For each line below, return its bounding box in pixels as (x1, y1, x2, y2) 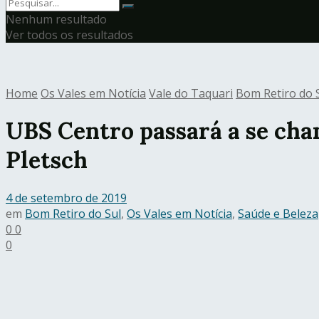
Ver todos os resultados (6, 27, 133, 43)
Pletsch (6, 145, 88, 175)
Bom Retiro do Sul (25, 205, 121, 221)
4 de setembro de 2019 (6, 189, 127, 206)
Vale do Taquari (149, 85, 233, 101)
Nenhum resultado (6, 11, 107, 27)
